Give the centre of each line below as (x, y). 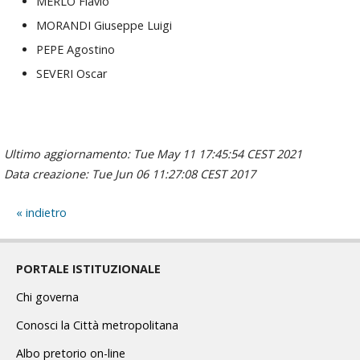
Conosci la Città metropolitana (97, 325)
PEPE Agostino (76, 50)
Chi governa (47, 297)
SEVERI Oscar (72, 74)
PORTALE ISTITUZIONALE (88, 268)
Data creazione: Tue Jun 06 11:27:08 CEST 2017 (130, 174)
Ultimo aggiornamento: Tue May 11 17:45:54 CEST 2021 (153, 153)
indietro (46, 212)
